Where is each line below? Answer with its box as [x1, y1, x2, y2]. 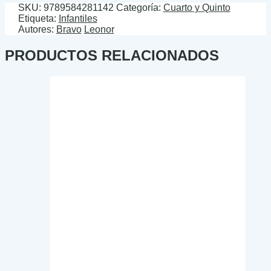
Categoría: [116, 2, 163, 13]
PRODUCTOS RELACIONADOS [5, 47, 219, 64]
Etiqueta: [18, 13, 59, 24]
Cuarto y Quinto [163, 2, 230, 13]
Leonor [83, 24, 114, 35]
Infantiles [58, 13, 97, 24]
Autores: [18, 24, 56, 35]
